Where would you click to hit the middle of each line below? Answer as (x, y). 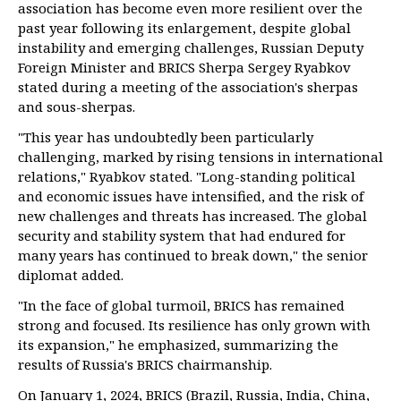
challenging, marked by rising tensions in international (200, 157)
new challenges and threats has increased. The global (192, 216)
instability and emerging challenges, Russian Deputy (191, 48)
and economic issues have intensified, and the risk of (191, 196)
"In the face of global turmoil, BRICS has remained (181, 306)
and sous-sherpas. (77, 107)
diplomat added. (71, 275)
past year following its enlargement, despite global (184, 28)
